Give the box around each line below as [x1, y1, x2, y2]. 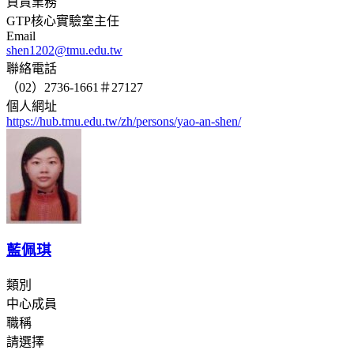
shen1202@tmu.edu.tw [6, 43, 122, 57]
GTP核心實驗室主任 [6, 13, 119, 28]
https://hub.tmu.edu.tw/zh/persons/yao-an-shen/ [6, 114, 241, 128]
